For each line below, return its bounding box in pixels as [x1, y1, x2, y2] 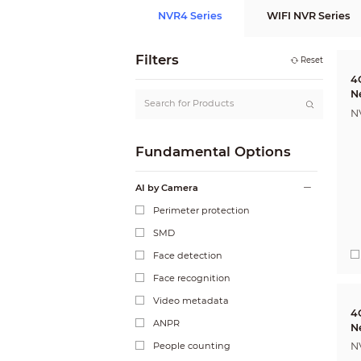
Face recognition [153, 272, 231, 284]
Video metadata [153, 294, 230, 306]
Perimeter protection [153, 204, 251, 216]
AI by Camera [135, 181, 198, 193]
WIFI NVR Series [266, 9, 350, 22]
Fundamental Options [135, 143, 291, 160]
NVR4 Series [157, 9, 222, 22]
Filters [135, 52, 179, 68]
